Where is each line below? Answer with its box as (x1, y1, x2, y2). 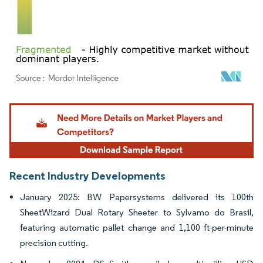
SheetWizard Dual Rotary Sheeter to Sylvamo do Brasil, (20, 207, 254, 218)
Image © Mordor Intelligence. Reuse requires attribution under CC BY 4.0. (15, 100, 234, 109)
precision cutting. (20, 237, 88, 249)
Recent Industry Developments (9, 168, 166, 183)
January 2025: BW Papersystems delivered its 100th (20, 191, 254, 203)
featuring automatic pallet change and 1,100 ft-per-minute (20, 222, 254, 234)
